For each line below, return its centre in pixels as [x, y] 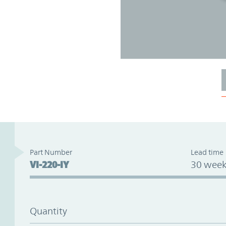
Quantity [48, 211]
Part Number [51, 152]
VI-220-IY [49, 164]
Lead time [207, 152]
